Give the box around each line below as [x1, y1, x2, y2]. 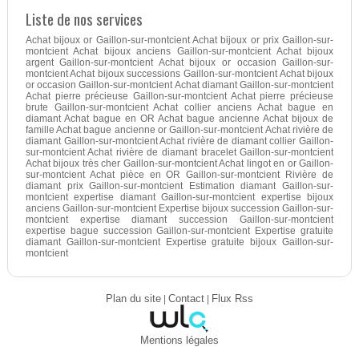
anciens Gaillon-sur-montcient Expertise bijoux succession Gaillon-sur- [25, 202, 334, 214]
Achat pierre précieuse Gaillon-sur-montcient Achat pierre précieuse [25, 90, 334, 102]
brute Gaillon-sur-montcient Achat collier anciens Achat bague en [25, 101, 334, 113]
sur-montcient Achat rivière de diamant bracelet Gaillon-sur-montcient [25, 146, 334, 158]
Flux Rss [211, 292, 253, 305]
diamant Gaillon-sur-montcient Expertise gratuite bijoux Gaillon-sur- [25, 236, 334, 248]
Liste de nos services [25, 6, 143, 30]
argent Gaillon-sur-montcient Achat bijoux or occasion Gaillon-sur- [25, 56, 334, 68]
